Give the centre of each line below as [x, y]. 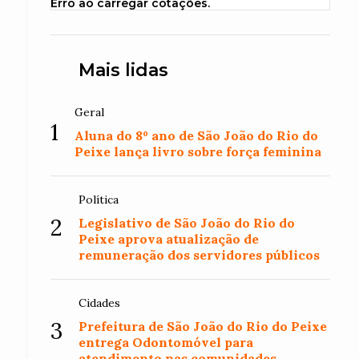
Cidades [100, 303]
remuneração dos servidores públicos [200, 255]
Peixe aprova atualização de [169, 239]
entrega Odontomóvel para [166, 342]
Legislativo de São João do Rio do [187, 223]
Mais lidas [124, 70]
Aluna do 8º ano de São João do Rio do [197, 135]
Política [99, 200]
